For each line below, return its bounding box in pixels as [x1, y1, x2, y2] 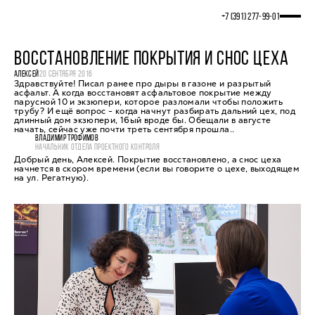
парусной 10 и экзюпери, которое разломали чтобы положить [14, 96, 283, 108]
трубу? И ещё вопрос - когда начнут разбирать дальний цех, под [14, 105, 295, 117]
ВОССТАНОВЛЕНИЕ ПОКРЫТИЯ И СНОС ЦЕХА [14, 50, 289, 70]
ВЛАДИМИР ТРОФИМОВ [35, 134, 99, 143]
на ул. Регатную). [14, 172, 89, 184]
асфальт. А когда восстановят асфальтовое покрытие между [14, 87, 272, 98]
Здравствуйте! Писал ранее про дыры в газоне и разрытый [14, 78, 271, 89]
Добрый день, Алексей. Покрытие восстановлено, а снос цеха [14, 154, 282, 165]
